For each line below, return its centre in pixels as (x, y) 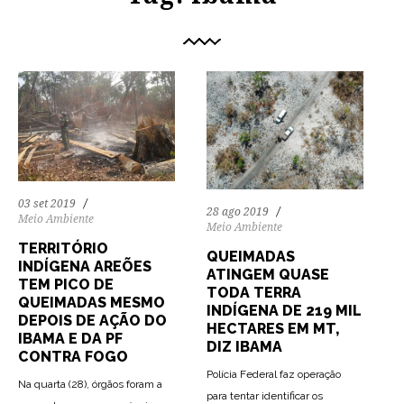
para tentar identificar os (265, 395)
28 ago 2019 (238, 211)
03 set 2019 (47, 203)
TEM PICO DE (66, 284)
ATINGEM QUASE (268, 274)
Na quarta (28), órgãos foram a (90, 384)
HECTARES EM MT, (273, 328)
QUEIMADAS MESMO (92, 302)
